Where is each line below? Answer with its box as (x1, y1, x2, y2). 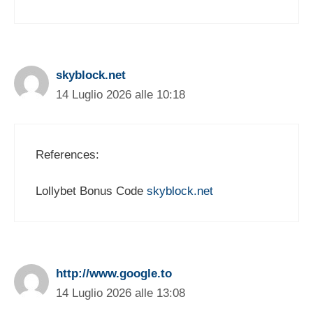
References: (36, 147, 99, 161)
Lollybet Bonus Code (36, 184, 147, 198)
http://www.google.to (56, 267, 172, 281)
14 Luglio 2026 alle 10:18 (56, 88, 185, 102)
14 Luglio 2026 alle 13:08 (56, 286, 185, 300)
